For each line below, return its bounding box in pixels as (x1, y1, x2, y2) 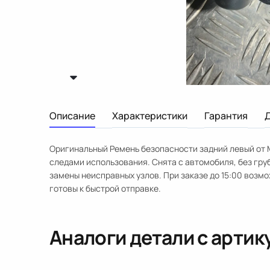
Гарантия (204, 109, 248, 122)
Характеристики (112, 109, 187, 122)
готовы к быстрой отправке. (49, 183, 161, 194)
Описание (49, 109, 95, 122)
